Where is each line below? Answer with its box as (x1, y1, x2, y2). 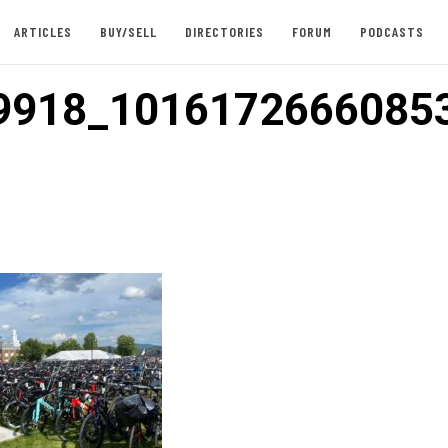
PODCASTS (359, 23, 424, 40)
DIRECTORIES (184, 23, 264, 40)
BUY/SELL (99, 23, 157, 40)
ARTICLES (13, 23, 72, 40)
